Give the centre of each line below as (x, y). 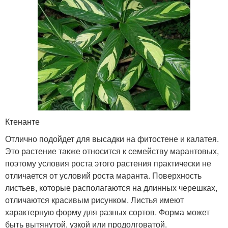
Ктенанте (22, 121)
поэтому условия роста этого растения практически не (108, 163)
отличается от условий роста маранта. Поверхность (103, 175)
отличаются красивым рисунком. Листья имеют (94, 199)
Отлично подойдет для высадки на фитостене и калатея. (112, 138)
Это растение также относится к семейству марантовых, (112, 151)
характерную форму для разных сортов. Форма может (107, 212)
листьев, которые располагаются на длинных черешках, (111, 187)
